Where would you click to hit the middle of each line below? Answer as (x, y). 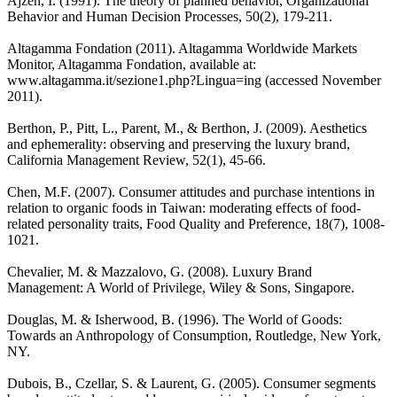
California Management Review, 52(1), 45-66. (136, 160)
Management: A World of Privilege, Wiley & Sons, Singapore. (181, 287)
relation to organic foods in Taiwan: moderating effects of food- (184, 207)
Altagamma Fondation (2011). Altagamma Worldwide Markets (182, 48)
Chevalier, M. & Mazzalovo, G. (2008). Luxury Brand (160, 271)
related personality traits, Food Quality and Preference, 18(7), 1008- (196, 223)
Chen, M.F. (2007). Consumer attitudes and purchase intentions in (191, 191)
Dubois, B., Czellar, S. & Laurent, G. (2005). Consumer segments (191, 383)
